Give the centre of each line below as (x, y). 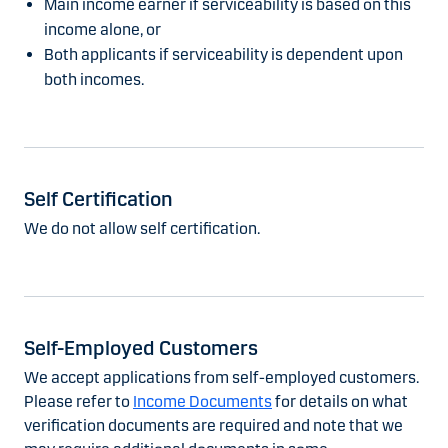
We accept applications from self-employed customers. (221, 378)
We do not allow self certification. (142, 229)
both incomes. (94, 80)
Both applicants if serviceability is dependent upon (223, 55)
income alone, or (102, 30)
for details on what (340, 402)
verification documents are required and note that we (213, 426)
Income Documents (202, 402)
